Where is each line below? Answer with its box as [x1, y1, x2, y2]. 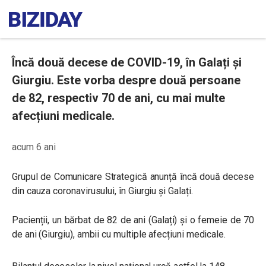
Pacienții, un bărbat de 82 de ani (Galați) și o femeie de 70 [12, 214, 254, 226]
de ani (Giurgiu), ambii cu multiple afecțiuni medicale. [12, 229, 226, 240]
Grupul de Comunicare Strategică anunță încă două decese [12, 171, 254, 182]
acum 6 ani [12, 141, 56, 153]
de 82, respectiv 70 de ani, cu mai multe [12, 91, 225, 105]
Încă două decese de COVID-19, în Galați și [12, 55, 242, 69]
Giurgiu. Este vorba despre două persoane [12, 73, 240, 87]
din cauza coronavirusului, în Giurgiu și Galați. [12, 185, 193, 197]
